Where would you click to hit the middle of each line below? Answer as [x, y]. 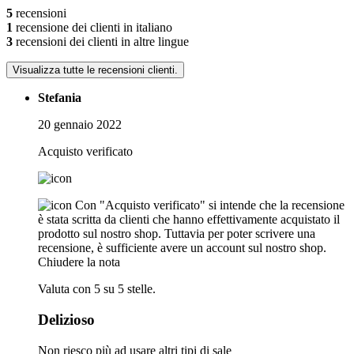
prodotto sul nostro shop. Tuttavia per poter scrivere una [177, 234]
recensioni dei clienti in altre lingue [101, 42]
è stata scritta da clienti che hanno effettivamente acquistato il [189, 220]
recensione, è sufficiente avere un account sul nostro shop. [182, 248]
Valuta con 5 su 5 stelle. [97, 289]
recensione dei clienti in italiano [92, 28]
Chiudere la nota [79, 262]
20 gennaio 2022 [80, 125]
